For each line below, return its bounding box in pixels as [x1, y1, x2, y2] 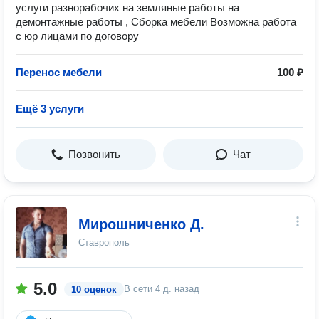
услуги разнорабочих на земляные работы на [16, 1, 239, 14]
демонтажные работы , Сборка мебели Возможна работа [16, 16, 296, 28]
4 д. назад [155, 283, 199, 294]
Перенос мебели [16, 66, 102, 78]
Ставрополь [78, 237, 130, 248]
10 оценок [71, 284, 117, 295]
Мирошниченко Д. [78, 216, 204, 232]
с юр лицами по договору [16, 30, 139, 42]
